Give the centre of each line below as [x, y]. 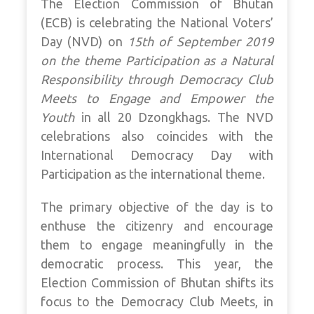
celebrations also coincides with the [157, 136]
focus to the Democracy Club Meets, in [157, 302]
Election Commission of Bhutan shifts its [157, 283]
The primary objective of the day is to [157, 207]
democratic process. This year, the [157, 264]
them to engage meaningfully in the [157, 245]
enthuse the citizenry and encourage [157, 226]
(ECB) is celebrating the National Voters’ [157, 23]
